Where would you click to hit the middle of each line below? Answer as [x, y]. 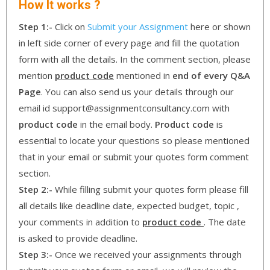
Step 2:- [36, 189]
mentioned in [143, 75]
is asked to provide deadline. [78, 238]
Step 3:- [36, 254]
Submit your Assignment [138, 26]
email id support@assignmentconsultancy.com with [124, 108]
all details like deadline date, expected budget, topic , [129, 205]
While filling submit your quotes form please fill [150, 189]
